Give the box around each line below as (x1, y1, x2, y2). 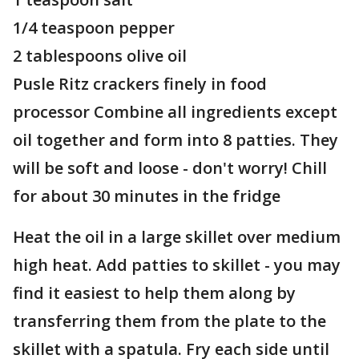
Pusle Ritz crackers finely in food (13, 73, 267, 95)
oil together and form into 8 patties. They (13, 129, 338, 151)
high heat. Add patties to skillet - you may (13, 254, 341, 276)
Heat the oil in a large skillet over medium (13, 226, 341, 248)
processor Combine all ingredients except (13, 101, 337, 123)
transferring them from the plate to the (13, 310, 326, 332)
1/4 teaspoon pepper (13, 17, 179, 38)
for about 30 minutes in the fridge (13, 185, 284, 207)
